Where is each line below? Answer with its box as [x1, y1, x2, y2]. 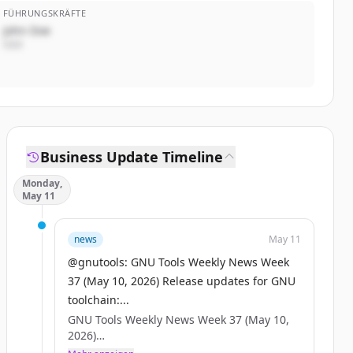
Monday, [21, 176, 62, 190]
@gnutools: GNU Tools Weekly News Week [68, 255, 289, 269]
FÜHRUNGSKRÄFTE [2, 7, 87, 19]
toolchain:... [68, 292, 129, 307]
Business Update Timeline [40, 147, 223, 166]
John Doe [2, 23, 50, 38]
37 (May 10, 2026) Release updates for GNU [68, 273, 295, 288]
